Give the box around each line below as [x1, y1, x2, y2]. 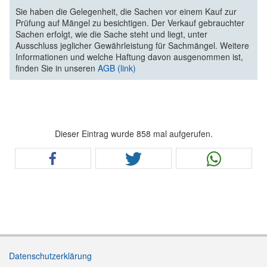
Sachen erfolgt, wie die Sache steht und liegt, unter [15, 27, 207, 40]
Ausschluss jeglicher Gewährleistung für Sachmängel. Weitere [15, 39, 249, 51]
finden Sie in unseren [15, 61, 98, 74]
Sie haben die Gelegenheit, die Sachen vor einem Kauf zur [15, 5, 237, 17]
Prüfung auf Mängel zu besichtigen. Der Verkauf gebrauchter [15, 16, 244, 29]
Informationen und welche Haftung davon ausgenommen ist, [15, 50, 243, 63]
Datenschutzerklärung [9, 249, 92, 262]
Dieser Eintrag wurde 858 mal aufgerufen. [54, 127, 213, 139]
